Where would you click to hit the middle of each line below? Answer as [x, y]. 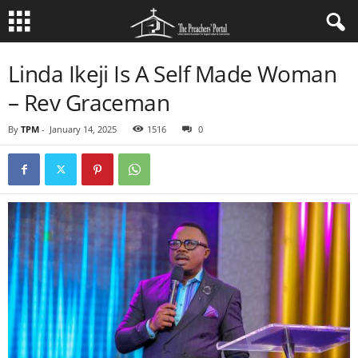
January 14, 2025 [83, 129]
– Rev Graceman [89, 102]
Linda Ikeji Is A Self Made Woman [173, 74]
